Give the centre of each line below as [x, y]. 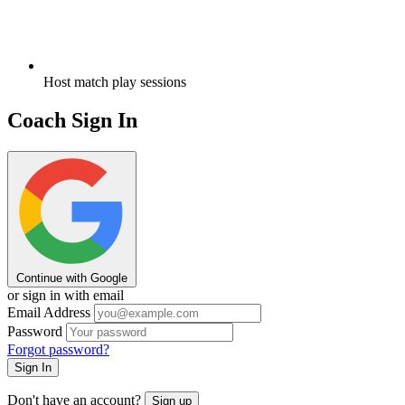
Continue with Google [72, 278]
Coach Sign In [72, 121]
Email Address [49, 313]
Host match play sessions [115, 82]
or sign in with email [66, 296]
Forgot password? [58, 350]
